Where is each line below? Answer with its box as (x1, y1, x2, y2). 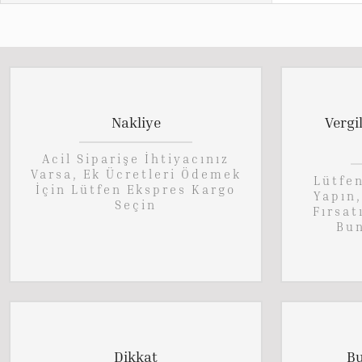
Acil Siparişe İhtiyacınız (42, 151, 229, 166)
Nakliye (111, 112, 161, 131)
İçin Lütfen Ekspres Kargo (36, 182, 236, 197)
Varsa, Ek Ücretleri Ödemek (30, 166, 242, 182)
